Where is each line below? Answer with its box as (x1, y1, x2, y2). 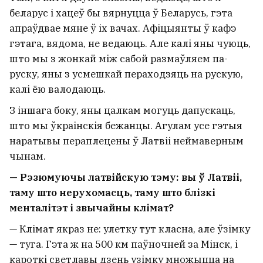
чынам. (9, 149, 46, 163)
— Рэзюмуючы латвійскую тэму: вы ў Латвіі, (9, 170, 242, 184)
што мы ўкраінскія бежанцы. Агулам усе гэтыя (9, 119, 242, 132)
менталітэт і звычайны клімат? (9, 201, 174, 214)
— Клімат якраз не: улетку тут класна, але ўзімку (9, 222, 250, 235)
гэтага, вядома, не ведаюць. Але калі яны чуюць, (9, 36, 251, 50)
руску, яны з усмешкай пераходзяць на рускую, (9, 67, 243, 80)
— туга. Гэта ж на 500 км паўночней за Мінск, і (9, 237, 238, 251)
